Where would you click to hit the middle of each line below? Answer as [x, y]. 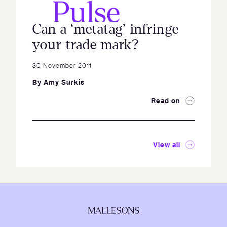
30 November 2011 [62, 65]
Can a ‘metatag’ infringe [106, 29]
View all [167, 145]
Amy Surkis [64, 82]
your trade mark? [86, 45]
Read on [166, 101]
